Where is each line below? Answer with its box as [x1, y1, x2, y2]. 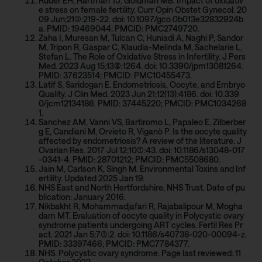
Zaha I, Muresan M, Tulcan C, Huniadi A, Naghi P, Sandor [39, 32, 243, 43]
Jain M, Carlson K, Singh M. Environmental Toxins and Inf [39, 163, 246, 174]
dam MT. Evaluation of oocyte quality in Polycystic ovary [39, 210, 244, 220]
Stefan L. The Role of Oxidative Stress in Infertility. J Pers [39, 51, 246, 61]
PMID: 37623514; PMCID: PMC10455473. [39, 70, 192, 80]
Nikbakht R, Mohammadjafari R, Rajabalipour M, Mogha [39, 201, 243, 211]
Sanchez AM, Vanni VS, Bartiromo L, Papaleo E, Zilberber [39, 116, 246, 127]
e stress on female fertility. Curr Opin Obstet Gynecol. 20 [39, 4, 247, 15]
